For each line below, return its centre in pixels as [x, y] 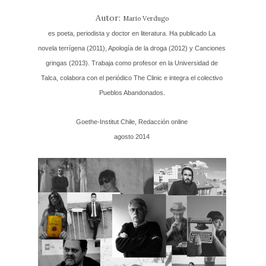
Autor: [109, 18]
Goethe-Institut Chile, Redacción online [132, 121]
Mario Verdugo [145, 18]
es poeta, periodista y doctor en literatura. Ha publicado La [132, 33]
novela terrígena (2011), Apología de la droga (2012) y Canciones [132, 48]
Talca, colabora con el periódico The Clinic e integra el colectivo [132, 77]
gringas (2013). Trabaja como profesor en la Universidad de [132, 63]
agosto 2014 [132, 136]
